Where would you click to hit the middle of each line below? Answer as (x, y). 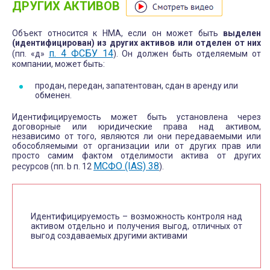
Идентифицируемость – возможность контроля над (137, 217)
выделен (242, 33)
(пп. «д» (30, 54)
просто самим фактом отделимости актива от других (137, 156)
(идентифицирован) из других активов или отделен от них (137, 43)
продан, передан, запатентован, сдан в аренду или (137, 86)
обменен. (53, 96)
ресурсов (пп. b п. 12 (53, 167)
